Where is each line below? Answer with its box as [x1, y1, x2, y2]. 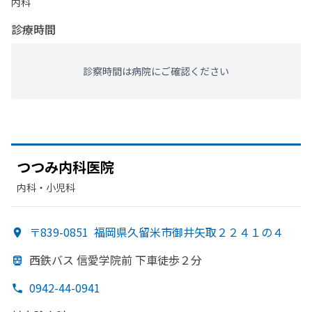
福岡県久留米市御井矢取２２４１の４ [94, 224, 283, 240]
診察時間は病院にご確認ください [83, 64, 229, 78]
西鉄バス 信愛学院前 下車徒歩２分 [29, 251, 202, 268]
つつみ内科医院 [17, 157, 114, 177]
